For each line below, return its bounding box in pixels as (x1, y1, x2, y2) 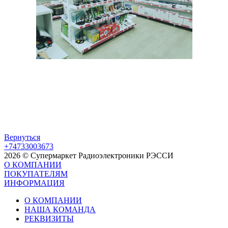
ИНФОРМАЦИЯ (4, 178, 65, 187)
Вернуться (4, 132, 40, 141)
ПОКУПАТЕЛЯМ (4, 169, 68, 178)
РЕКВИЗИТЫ (24, 214, 74, 223)
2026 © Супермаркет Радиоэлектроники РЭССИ (4, 151, 174, 160)
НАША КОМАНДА (24, 205, 96, 214)
